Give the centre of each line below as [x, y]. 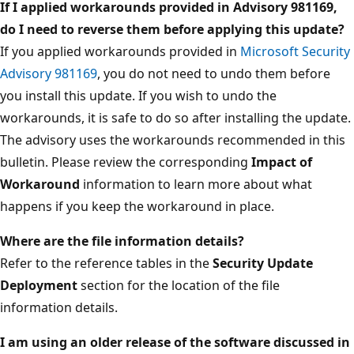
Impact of [282, 162]
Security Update [263, 263]
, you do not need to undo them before [214, 73]
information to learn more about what [196, 184]
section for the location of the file [179, 285]
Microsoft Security [295, 51]
